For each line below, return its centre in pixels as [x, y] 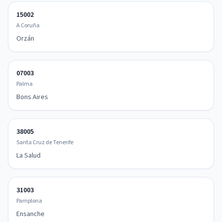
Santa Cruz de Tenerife [45, 142]
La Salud [28, 156]
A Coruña [28, 26]
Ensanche [30, 214]
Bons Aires [32, 97]
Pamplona [29, 201]
